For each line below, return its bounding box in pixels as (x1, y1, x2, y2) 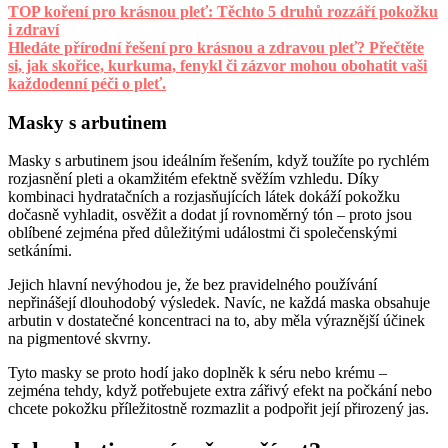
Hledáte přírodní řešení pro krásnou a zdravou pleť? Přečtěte (8, 39, 424, 56)
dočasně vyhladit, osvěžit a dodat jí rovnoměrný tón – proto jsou (8, 206, 412, 224)
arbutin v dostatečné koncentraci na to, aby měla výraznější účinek (8, 312, 425, 330)
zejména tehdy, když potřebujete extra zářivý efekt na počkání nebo (8, 382, 432, 400)
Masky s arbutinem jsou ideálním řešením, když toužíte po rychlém (8, 152, 429, 170)
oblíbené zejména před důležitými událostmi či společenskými (8, 224, 397, 242)
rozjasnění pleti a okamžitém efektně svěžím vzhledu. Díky (8, 170, 379, 188)
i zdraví (8, 21, 59, 38)
